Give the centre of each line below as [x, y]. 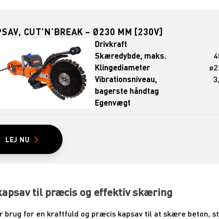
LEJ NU [17, 140]
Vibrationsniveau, [126, 79]
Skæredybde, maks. [131, 56]
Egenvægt [113, 103]
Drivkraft [111, 44]
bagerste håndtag [127, 91]
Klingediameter [123, 67]
